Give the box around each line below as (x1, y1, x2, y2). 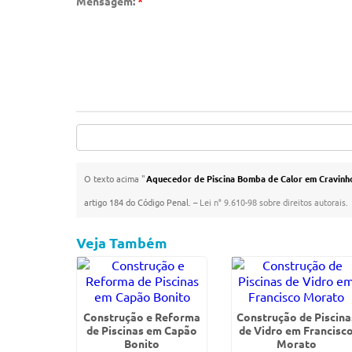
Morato (276, 336, 317, 350)
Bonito (124, 336, 160, 350)
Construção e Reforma (83, 310, 201, 324)
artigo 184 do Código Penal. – (84, 196, 200, 208)
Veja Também (76, 233, 168, 251)
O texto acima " (84, 172, 146, 185)
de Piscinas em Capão (86, 323, 198, 337)
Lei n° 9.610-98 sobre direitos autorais (200, 196, 346, 208)
